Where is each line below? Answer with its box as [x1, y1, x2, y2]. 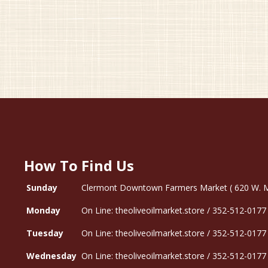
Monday [26, 205, 61, 216]
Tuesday [26, 227, 64, 239]
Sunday [26, 182, 58, 193]
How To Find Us [24, 156, 134, 175]
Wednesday [26, 250, 77, 261]
